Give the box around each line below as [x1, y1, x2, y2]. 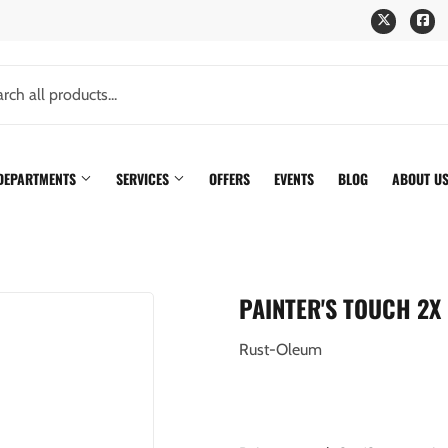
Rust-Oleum [239, 340, 322, 359]
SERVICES [116, 168, 173, 189]
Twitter [394, 11, 436, 28]
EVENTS [274, 168, 314, 189]
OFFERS [209, 168, 250, 189]
